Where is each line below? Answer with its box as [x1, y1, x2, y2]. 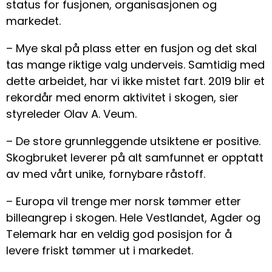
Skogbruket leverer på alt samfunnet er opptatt [6, 150, 263, 166]
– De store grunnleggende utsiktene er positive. [6, 134, 260, 149]
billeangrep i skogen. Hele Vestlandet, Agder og [6, 210, 260, 226]
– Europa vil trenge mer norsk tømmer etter [6, 194, 241, 209]
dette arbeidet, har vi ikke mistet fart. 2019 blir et [6, 73, 265, 89]
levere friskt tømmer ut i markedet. [6, 243, 193, 259]
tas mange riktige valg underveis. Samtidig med [6, 57, 265, 73]
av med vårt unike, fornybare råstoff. [6, 166, 205, 182]
